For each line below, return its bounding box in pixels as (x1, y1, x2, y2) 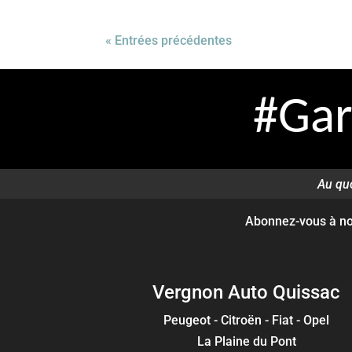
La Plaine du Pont (196, 333, 296, 349)
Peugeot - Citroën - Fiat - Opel (163, 312, 330, 328)
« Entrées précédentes (105, 33, 233, 49)
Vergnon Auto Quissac (152, 280, 341, 303)
